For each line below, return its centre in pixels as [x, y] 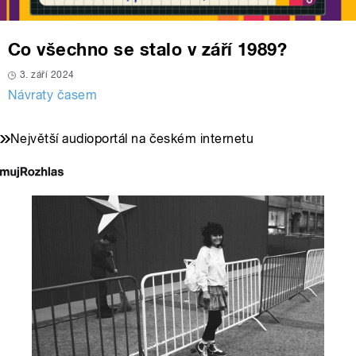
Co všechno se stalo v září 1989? [148, 50]
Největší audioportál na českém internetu [132, 139]
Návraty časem [53, 95]
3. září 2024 [47, 75]
